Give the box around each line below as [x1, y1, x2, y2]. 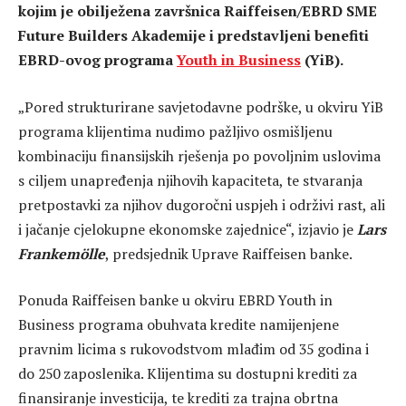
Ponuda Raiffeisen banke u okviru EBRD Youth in [18, 290, 333, 311]
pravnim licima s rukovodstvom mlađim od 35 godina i [18, 339, 369, 360]
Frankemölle [18, 243, 105, 264]
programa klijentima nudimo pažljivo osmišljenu [18, 121, 333, 141]
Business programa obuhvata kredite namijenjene [18, 314, 339, 335]
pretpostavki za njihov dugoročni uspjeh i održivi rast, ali [18, 194, 385, 215]
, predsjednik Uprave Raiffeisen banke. [105, 243, 353, 264]
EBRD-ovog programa [18, 50, 177, 71]
